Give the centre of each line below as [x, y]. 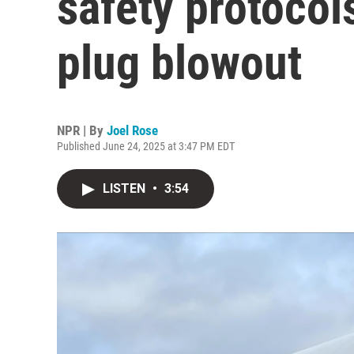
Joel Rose [132, 130]
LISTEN [126, 188]
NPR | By [82, 130]
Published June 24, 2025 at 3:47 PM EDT [146, 146]
